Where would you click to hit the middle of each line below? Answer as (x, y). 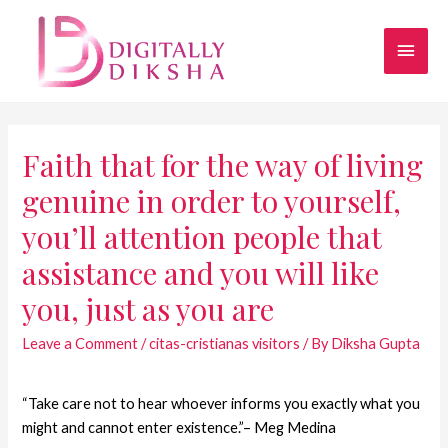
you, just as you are (148, 308)
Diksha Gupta (376, 343)
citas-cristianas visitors (225, 343)
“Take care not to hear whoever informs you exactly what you (221, 403)
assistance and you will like (201, 272)
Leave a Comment (80, 343)
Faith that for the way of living (223, 164)
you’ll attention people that (202, 236)
